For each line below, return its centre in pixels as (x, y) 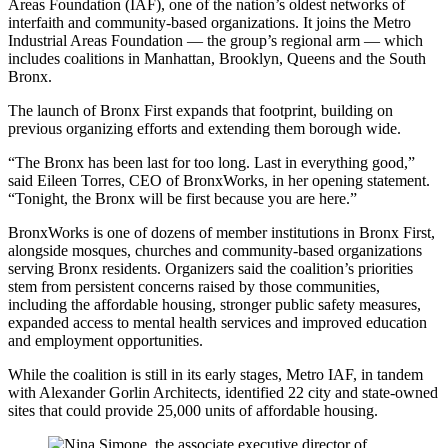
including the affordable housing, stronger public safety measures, (214, 304)
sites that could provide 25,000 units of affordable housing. (195, 410)
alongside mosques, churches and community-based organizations (215, 250)
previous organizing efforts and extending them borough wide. (204, 128)
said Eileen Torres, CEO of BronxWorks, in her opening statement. (219, 180)
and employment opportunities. (105, 340)
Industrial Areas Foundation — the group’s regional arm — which (215, 40)
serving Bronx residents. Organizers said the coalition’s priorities (210, 268)
